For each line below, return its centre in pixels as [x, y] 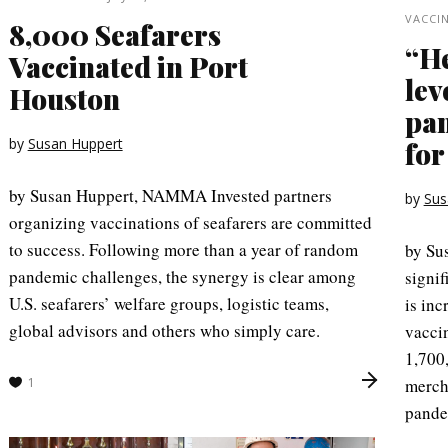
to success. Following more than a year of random [183, 249]
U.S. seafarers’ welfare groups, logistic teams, [168, 303]
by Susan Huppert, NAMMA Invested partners [170, 195]
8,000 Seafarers [114, 34]
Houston [64, 98]
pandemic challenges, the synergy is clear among [182, 276]
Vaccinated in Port [128, 66]
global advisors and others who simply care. [164, 330]
